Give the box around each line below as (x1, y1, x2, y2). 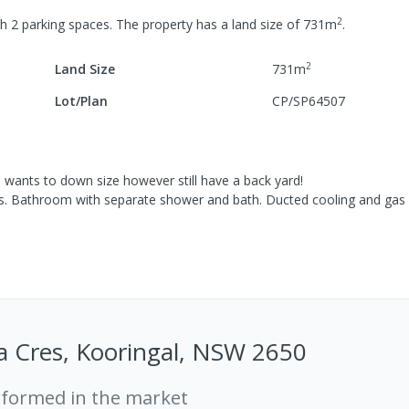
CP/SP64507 (272, 92, 346, 110)
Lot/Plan (55, 92, 109, 110)
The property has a (112, 16, 228, 33)
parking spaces (18, 16, 110, 33)
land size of (228, 16, 303, 33)
